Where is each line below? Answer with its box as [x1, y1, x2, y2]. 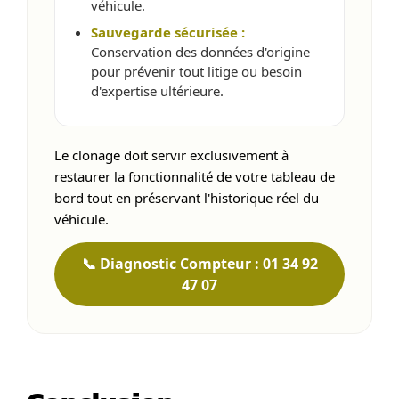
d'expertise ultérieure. [91, 81, 224, 100]
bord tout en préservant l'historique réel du [54, 188, 319, 207]
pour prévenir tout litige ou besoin [91, 61, 302, 80]
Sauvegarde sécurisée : [91, 22, 245, 41]
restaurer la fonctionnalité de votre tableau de [54, 167, 335, 185]
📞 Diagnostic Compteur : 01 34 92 [81, 254, 318, 274]
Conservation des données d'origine [91, 42, 310, 61]
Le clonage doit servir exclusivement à [54, 145, 289, 164]
